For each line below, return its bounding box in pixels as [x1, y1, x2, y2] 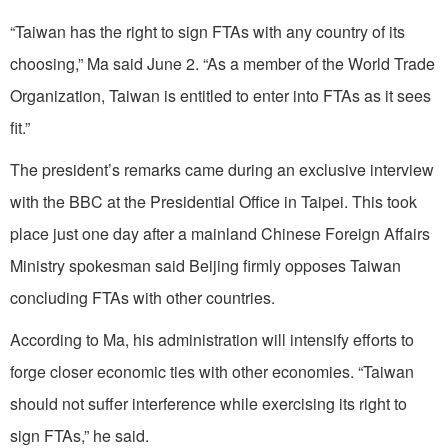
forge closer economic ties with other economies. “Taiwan [10, 360, 414, 384]
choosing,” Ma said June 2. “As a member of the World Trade [10, 52, 435, 76]
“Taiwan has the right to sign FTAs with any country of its [10, 20, 405, 44]
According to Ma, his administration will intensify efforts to [10, 328, 414, 352]
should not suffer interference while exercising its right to [10, 392, 407, 416]
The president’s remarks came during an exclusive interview [10, 158, 434, 182]
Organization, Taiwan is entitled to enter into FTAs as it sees [10, 84, 431, 108]
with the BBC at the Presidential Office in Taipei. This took [10, 190, 417, 214]
